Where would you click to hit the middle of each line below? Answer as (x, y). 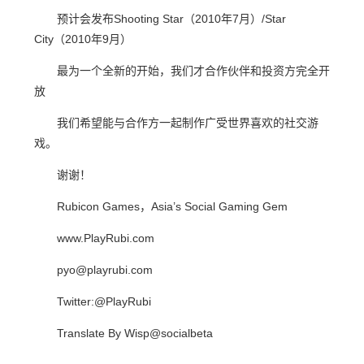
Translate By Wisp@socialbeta (135, 333)
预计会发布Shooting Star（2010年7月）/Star (171, 19)
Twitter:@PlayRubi (104, 301)
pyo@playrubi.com (105, 270)
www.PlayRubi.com (106, 238)
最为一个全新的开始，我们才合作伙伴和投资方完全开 (193, 71)
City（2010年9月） (83, 39)
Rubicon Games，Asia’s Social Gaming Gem (172, 206)
